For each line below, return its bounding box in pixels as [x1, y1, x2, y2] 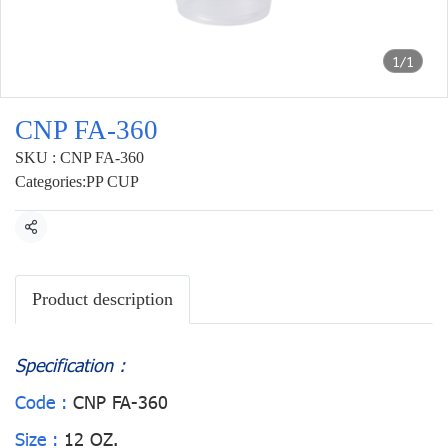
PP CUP [86, 173, 139, 190]
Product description [32, 289, 173, 309]
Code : [15, 390, 67, 413]
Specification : [15, 353, 125, 376]
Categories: [15, 173, 86, 190]
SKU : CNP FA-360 [15, 149, 144, 166]
